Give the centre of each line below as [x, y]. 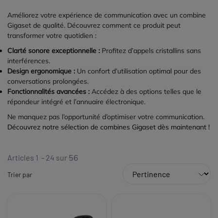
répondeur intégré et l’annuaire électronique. [76, 102]
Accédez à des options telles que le [145, 92]
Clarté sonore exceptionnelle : [54, 51]
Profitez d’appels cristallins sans [150, 51]
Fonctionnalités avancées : [48, 92]
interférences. [29, 61]
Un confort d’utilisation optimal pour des [138, 71]
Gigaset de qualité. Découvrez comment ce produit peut [94, 26]
